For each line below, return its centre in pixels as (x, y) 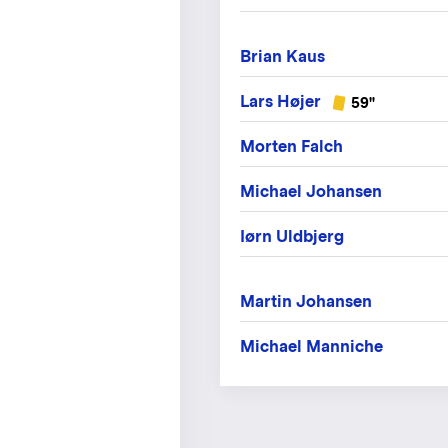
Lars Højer (280, 101)
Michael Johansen (311, 192)
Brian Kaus (282, 56)
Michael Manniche (311, 347)
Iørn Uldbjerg (292, 237)
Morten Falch (291, 147)
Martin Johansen (306, 302)
